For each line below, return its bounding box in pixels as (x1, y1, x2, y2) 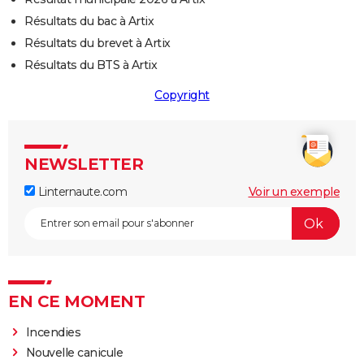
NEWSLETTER (24, 154, 143, 175)
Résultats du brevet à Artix (24, 36, 171, 51)
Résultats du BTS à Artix (24, 58, 157, 73)
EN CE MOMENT (8, 292, 145, 312)
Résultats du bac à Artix (24, 14, 154, 29)
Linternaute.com (35, 184, 127, 200)
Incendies (25, 325, 81, 340)
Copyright (154, 88, 210, 103)
